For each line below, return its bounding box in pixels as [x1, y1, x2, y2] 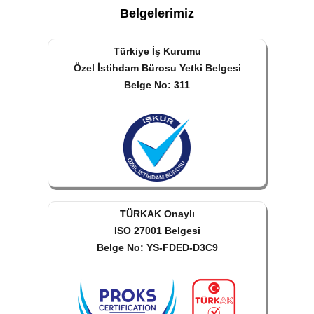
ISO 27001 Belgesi [114, 224, 200, 236]
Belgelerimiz [120, 6, 194, 20]
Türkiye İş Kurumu [113, 45, 201, 57]
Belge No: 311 [124, 78, 190, 90]
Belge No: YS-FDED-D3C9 [96, 241, 218, 253]
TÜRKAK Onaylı [119, 207, 195, 219]
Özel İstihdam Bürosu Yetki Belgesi [73, 62, 241, 74]
